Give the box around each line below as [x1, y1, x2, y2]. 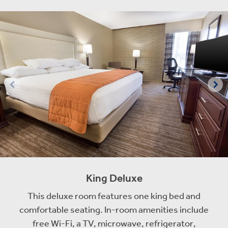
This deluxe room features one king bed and [27, 190, 201, 202]
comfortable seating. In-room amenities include [19, 204, 209, 215]
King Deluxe [85, 172, 142, 184]
